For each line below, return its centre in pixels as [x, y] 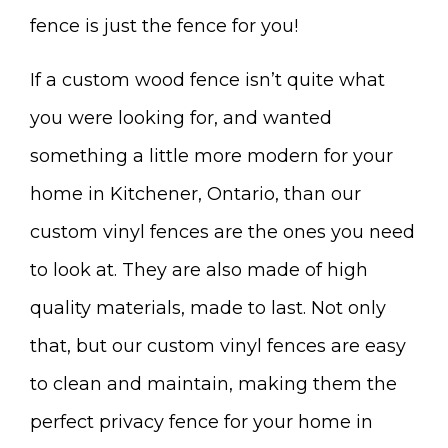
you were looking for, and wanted [181, 117]
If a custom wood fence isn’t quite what [207, 79]
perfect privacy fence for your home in [201, 421]
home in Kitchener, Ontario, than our [195, 193]
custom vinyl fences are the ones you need [222, 231]
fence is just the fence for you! [164, 25]
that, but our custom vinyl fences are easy [218, 345]
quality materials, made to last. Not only [208, 307]
